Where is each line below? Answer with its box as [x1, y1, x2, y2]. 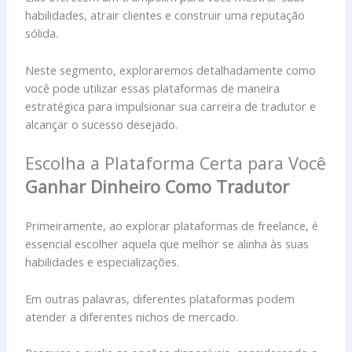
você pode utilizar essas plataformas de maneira [25, 79, 280, 96]
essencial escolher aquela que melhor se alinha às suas [25, 236, 310, 252]
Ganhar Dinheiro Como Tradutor [25, 175, 290, 199]
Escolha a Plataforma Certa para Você [25, 152, 327, 175]
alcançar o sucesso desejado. [25, 115, 178, 132]
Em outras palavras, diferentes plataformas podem [25, 290, 295, 306]
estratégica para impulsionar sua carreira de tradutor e [25, 97, 317, 114]
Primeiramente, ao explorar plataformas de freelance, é [25, 218, 319, 234]
